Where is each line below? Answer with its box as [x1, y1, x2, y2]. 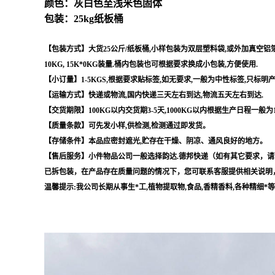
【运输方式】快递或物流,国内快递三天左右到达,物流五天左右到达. [44, 90, 263, 99]
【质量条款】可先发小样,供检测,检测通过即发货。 [44, 121, 210, 130]
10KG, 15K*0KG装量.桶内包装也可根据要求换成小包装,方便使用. [44, 60, 258, 69]
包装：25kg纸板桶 [44, 13, 123, 24]
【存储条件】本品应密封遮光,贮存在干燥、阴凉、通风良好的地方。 [44, 136, 267, 145]
